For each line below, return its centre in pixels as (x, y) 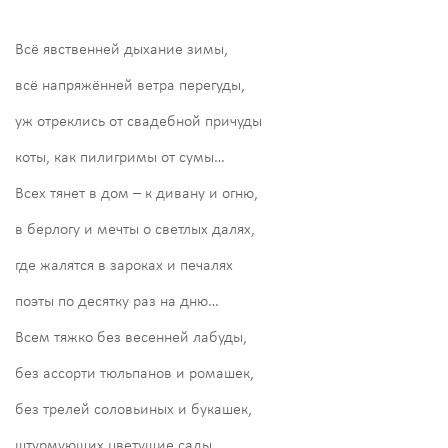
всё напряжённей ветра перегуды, (130, 85)
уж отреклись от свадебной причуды (138, 121)
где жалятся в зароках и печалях (124, 265)
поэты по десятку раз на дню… (117, 301)
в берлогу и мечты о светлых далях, (135, 229)
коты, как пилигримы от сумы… (120, 157)
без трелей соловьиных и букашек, (133, 409)
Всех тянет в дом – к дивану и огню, (136, 193)
